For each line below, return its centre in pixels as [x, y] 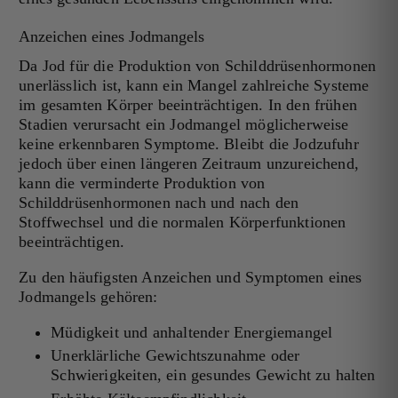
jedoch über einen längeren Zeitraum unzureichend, [189, 163]
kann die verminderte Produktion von [142, 183]
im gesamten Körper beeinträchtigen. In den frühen [188, 104]
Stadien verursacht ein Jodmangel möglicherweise [184, 124]
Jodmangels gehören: [88, 296]
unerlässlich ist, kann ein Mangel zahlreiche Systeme [194, 85]
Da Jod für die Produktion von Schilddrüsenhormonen [198, 65]
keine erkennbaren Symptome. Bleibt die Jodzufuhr [189, 143]
